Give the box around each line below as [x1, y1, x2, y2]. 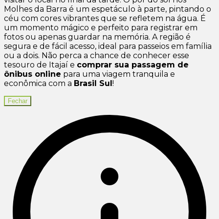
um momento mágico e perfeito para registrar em [4, 23, 197, 33]
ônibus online [4, 69, 61, 79]
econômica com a [4, 79, 74, 88]
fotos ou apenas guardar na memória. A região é [4, 32, 191, 42]
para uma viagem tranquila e [61, 69, 175, 79]
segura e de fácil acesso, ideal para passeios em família [4, 42, 212, 51]
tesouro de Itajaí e [4, 60, 77, 70]
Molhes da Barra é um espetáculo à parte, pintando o [4, 4, 211, 14]
